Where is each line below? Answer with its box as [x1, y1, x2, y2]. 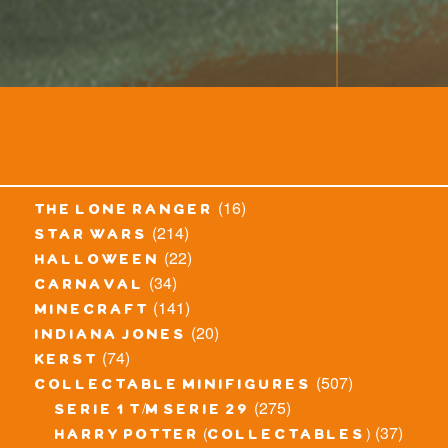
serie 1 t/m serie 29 [55, 401, 250, 422]
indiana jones [35, 326, 187, 347]
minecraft [35, 301, 149, 322]
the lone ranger [35, 201, 214, 222]
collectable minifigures [35, 376, 312, 397]
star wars [35, 226, 148, 247]
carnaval [35, 276, 145, 297]
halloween [35, 251, 160, 272]
